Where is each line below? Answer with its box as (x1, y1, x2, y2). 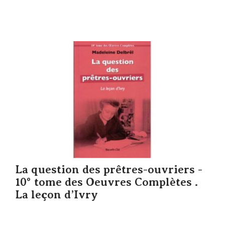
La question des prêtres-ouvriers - (15, 163, 202, 176)
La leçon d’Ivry (15, 188, 98, 201)
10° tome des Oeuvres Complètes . (15, 175, 198, 188)
